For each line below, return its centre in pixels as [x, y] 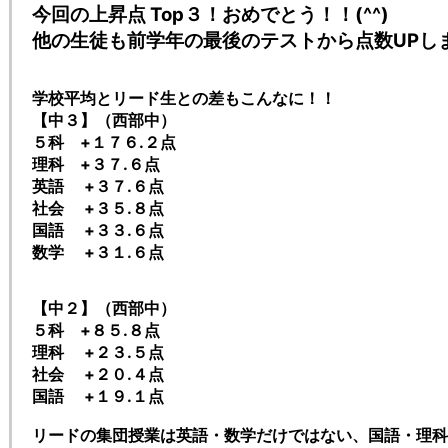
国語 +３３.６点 [98, 230]
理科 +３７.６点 [96, 164]
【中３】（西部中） [104, 120]
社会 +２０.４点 [98, 374]
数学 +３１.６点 [98, 252]
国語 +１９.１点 [98, 396]
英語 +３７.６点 [98, 186]
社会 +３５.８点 [98, 208]
